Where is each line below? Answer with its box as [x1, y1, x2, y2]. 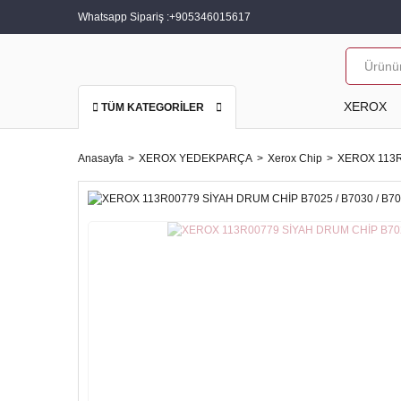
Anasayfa [78, 152, 124, 165]
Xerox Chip [268, 152, 322, 165]
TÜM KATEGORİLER [98, 101, 207, 114]
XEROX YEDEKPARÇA [139, 152, 252, 165]
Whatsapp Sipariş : [78, 11, 169, 23]
